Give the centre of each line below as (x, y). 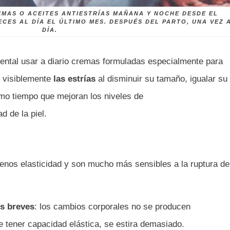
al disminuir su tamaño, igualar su (161, 79)
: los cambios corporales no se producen (112, 207)
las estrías (74, 79)
